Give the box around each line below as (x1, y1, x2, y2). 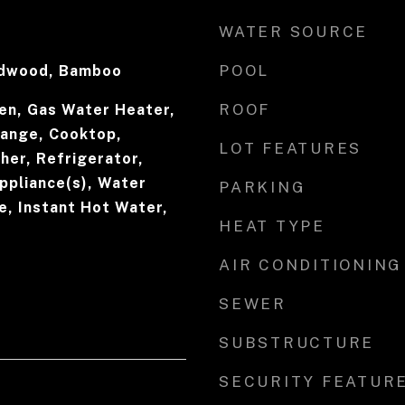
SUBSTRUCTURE (219, 334, 374, 352)
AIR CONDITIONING (219, 256, 402, 274)
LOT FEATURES (219, 139, 362, 157)
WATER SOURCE (219, 23, 368, 41)
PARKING (219, 178, 306, 196)
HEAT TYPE (219, 217, 325, 235)
